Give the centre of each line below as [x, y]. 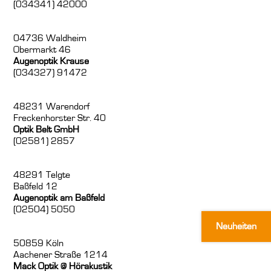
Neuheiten [236, 226]
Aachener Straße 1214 [61, 255]
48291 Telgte [42, 175]
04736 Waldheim [50, 38]
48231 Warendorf [52, 107]
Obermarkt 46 [42, 50]
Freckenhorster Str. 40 [60, 118]
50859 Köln [39, 243]
